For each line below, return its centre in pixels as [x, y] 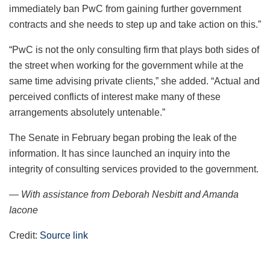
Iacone [24, 210]
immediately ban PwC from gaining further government [125, 8]
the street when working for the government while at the [126, 65]
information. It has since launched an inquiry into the [120, 153]
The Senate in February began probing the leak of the [123, 137]
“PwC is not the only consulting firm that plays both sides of [134, 49]
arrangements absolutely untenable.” [87, 112]
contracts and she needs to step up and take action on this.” [135, 24]
